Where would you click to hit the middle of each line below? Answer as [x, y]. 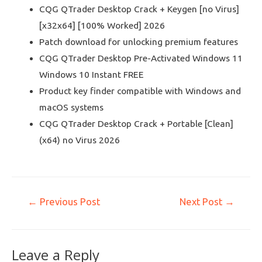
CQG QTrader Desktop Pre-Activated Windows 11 [141, 58]
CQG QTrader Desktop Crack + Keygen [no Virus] [139, 9]
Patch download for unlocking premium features [138, 42]
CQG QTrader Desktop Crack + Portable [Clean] [136, 123]
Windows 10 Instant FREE [91, 74]
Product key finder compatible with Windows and [140, 91]
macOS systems [71, 107]
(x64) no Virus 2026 [79, 140]
